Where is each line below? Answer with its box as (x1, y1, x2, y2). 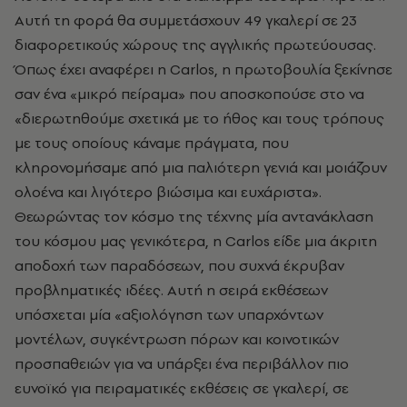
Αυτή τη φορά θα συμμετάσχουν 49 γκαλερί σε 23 (15, 9, 357, 30)
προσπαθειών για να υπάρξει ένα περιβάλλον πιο (15, 352, 349, 373)
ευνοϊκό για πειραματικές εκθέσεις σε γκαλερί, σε (15, 377, 349, 398)
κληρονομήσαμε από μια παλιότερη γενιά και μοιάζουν (15, 156, 387, 177)
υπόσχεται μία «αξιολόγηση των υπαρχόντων (15, 303, 323, 324)
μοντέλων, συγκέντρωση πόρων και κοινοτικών (15, 328, 339, 349)
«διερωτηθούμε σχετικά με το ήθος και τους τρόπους (15, 107, 384, 128)
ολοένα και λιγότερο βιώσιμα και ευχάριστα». (15, 181, 322, 202)
